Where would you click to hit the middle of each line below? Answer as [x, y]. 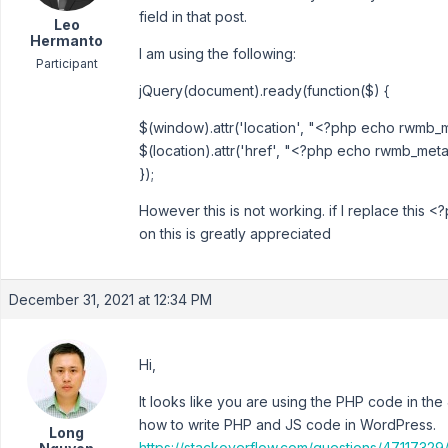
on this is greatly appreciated [235, 233]
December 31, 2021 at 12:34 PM [110, 299]
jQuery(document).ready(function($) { [264, 90]
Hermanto [66, 40]
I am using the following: [217, 53]
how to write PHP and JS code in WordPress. [287, 424]
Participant [66, 63]
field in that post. [193, 16]
